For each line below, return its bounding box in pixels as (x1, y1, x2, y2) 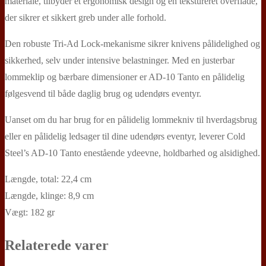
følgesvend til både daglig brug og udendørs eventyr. (5, 88, 201, 99)
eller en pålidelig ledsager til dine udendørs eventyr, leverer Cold (5, 131, 245, 141)
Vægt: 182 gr (5, 207, 55, 217)
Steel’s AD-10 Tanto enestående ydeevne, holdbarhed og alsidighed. (5, 147, 260, 158)
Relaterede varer (5, 237, 109, 253)
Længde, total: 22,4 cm (5, 173, 91, 184)
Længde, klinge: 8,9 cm (5, 190, 94, 201)
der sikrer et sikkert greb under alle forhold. (5, 12, 166, 23)
